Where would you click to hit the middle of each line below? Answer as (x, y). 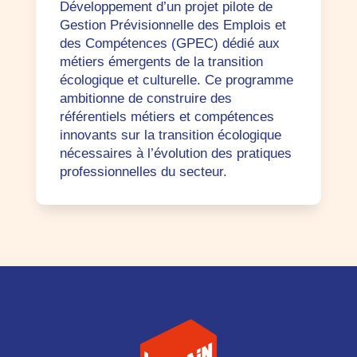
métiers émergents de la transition (161, 62)
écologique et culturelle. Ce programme (176, 80)
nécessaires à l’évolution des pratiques (175, 153)
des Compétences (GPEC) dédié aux (169, 43)
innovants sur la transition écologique (170, 135)
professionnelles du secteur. (143, 172)
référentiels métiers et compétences (167, 117)
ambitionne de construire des (145, 98)
